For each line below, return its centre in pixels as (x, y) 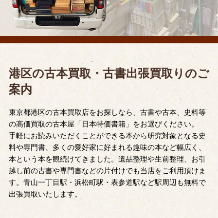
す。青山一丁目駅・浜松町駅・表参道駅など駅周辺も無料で (107, 182)
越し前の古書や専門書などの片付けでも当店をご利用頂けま (107, 171)
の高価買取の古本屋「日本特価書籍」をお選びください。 (103, 124)
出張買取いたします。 (45, 194)
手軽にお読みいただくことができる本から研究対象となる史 (107, 136)
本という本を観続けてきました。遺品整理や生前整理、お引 (107, 159)
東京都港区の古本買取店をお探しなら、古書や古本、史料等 (107, 112)
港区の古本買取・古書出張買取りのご (109, 73)
